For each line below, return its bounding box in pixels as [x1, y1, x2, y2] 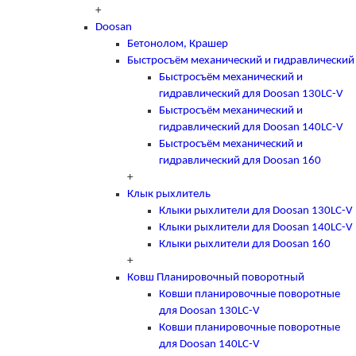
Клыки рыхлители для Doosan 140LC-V [159, 221, 353, 234]
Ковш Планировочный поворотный [127, 271, 304, 284]
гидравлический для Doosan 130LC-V [159, 87, 343, 100]
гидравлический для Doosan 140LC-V [159, 121, 343, 133]
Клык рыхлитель [127, 188, 211, 200]
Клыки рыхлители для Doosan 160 [159, 238, 331, 250]
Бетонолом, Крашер [127, 37, 228, 50]
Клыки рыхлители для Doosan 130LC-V [159, 204, 353, 217]
